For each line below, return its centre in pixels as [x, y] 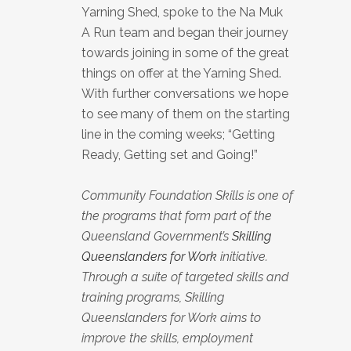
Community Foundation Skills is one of [187, 195]
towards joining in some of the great [185, 52]
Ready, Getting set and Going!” [170, 154]
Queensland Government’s [157, 236]
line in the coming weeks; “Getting [178, 134]
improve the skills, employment [167, 338]
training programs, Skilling [153, 297]
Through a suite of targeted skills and [185, 277]
